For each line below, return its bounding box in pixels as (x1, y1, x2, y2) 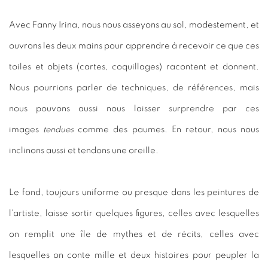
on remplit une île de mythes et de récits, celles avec (9, 229, 259, 239)
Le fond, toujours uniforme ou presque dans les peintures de (9, 187, 259, 197)
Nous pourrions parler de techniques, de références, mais (9, 83, 259, 92)
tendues (43, 124, 74, 134)
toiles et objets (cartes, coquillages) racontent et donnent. (9, 62, 259, 71)
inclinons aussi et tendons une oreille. (9, 145, 159, 155)
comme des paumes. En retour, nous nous (74, 124, 259, 134)
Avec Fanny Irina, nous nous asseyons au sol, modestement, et (9, 20, 259, 29)
